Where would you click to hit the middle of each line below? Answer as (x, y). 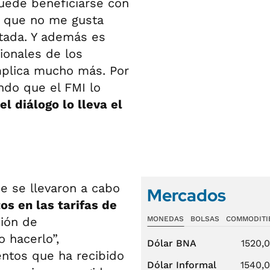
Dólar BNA (172, 243)
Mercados (187, 195)
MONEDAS (165, 219)
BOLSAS (205, 219)
